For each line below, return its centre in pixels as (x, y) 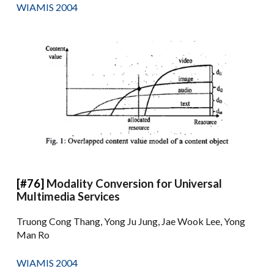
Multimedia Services (68, 196)
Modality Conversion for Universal (135, 183)
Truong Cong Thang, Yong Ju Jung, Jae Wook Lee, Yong (131, 221)
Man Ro (33, 234)
